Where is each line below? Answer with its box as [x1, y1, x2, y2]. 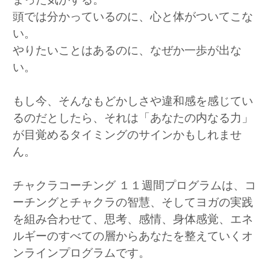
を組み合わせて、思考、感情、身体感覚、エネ [13, 211, 253, 230]
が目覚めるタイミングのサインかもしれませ [13, 127, 242, 145]
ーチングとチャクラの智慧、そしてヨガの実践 [13, 194, 253, 213]
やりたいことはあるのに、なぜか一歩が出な [13, 42, 242, 61]
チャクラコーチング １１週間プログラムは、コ [13, 177, 256, 196]
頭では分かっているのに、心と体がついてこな [13, 8, 253, 27]
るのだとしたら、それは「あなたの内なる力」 [13, 110, 253, 128]
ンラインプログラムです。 [13, 245, 150, 263]
